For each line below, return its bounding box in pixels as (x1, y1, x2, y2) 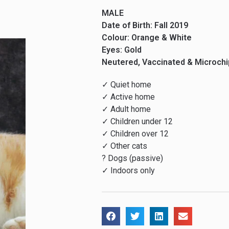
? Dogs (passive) (102, 153, 164, 164)
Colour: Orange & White (102, 33, 192, 43)
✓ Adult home (102, 104, 151, 114)
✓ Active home (102, 92, 155, 102)
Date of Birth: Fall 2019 (102, 20, 189, 31)
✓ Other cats (102, 141, 148, 151)
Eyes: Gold (102, 45, 142, 55)
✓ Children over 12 (102, 129, 169, 139)
